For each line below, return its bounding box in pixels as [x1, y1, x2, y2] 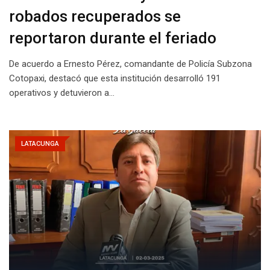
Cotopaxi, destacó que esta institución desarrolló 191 [9, 72, 221, 84]
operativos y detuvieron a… [9, 87, 115, 98]
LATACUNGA [21, 139, 59, 148]
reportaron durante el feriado [9, 28, 220, 47]
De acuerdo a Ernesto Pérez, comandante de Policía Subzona [9, 58, 252, 69]
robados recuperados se [9, 7, 181, 25]
